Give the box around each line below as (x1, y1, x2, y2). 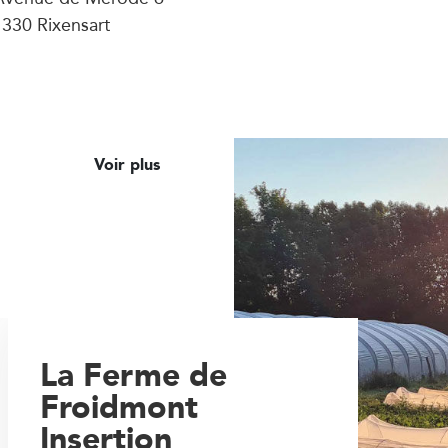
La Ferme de (40, 347, 228, 402)
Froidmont (40, 379, 199, 434)
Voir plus (94, 150, 165, 178)
